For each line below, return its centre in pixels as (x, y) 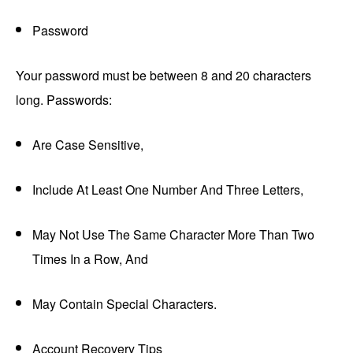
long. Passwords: (64, 100)
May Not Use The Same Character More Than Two (173, 235)
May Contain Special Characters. (124, 304)
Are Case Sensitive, (88, 145)
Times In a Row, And (90, 259)
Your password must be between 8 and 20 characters (163, 76)
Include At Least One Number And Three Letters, (168, 190)
